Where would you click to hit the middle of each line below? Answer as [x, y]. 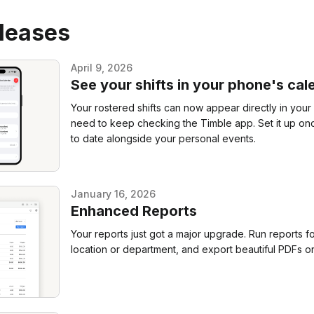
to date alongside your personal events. [164, 138]
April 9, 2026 [102, 67]
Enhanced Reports [134, 211]
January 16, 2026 [114, 193]
